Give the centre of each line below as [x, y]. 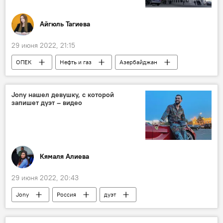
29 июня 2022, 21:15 [43, 45]
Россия [66, 194]
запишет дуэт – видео [47, 102]
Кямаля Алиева [64, 157]
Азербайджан [138, 62]
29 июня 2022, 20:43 [45, 177]
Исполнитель [34, 209]
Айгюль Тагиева [65, 24]
